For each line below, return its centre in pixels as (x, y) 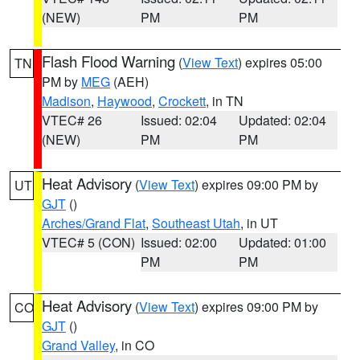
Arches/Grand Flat (94, 223)
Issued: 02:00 (178, 242)
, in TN (225, 101)
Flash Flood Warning (108, 61)
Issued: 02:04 (178, 120)
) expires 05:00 (280, 62)
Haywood (125, 101)
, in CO (135, 345)
